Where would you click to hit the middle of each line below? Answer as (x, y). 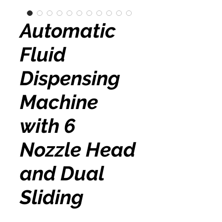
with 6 (48, 126)
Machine (59, 102)
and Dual (62, 173)
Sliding (52, 197)
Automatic (68, 30)
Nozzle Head (78, 149)
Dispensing (70, 78)
